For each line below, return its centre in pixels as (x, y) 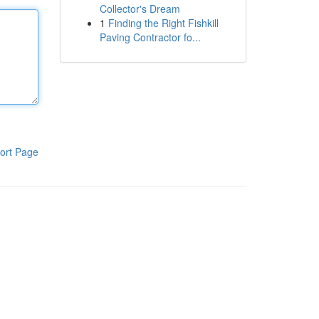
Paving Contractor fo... (150, 37)
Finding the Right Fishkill (163, 23)
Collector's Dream (140, 9)
